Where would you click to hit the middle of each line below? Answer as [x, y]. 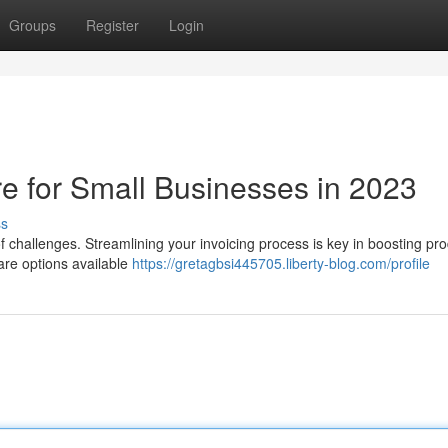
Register [112, 25]
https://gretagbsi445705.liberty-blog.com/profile [281, 263]
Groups [32, 25]
